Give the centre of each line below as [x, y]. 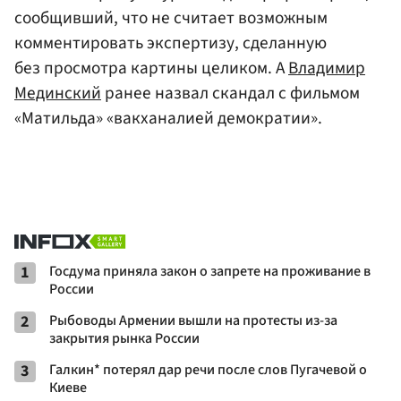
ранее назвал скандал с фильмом [230, 94]
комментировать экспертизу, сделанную [171, 43]
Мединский [58, 94]
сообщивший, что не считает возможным [171, 18]
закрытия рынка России [124, 339]
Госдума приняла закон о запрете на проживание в [210, 272]
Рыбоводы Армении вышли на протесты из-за [193, 321]
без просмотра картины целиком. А [151, 68]
